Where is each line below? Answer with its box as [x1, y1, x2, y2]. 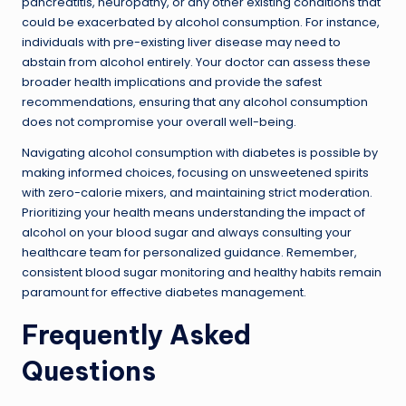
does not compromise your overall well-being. [22, 113, 296, 130]
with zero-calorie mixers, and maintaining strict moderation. [22, 184, 372, 200]
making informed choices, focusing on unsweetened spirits [22, 164, 369, 180]
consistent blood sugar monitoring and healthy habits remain [22, 264, 382, 280]
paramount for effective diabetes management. [22, 284, 306, 300]
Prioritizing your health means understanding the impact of [22, 204, 365, 220]
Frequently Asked [22, 317, 251, 352]
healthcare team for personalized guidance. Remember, [22, 244, 357, 260]
